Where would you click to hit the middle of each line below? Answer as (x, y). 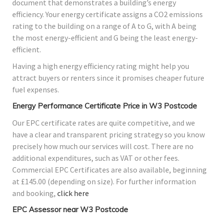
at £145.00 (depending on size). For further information (104, 182)
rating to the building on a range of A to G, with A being (104, 26)
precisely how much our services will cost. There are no (103, 146)
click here (73, 193)
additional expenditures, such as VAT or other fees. (96, 158)
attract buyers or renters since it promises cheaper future (108, 78)
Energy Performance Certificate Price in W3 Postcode (105, 106)
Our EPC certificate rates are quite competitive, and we (104, 123)
